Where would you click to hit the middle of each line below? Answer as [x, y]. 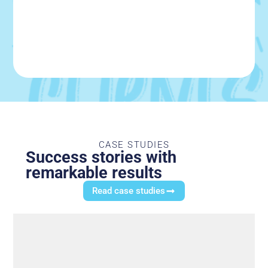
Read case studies [129, 191]
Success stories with [101, 158]
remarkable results [94, 173]
